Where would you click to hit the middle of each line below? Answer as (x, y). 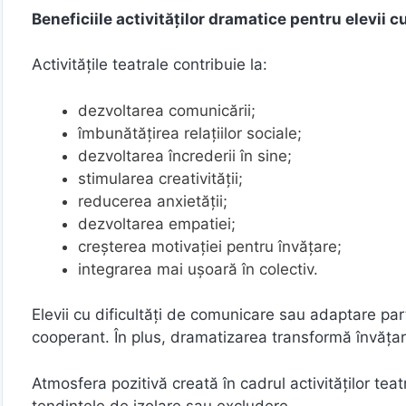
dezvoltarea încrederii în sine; (185, 155)
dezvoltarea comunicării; (167, 110)
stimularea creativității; (160, 178)
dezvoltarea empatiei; (157, 223)
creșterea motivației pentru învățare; (210, 246)
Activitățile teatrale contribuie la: (150, 64)
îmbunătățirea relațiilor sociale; (190, 133)
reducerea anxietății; (153, 201)
